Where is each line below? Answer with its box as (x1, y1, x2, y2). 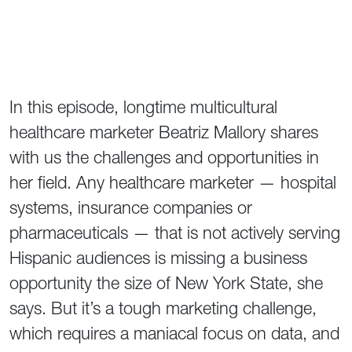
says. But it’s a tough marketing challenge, (9, 298, 317, 319)
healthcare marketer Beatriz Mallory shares (9, 122, 318, 143)
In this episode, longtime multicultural (9, 97, 277, 118)
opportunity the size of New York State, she (9, 273, 323, 294)
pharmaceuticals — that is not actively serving (9, 222, 340, 244)
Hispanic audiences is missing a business (9, 247, 307, 269)
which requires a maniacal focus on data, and (9, 323, 339, 344)
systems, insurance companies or (9, 197, 252, 218)
